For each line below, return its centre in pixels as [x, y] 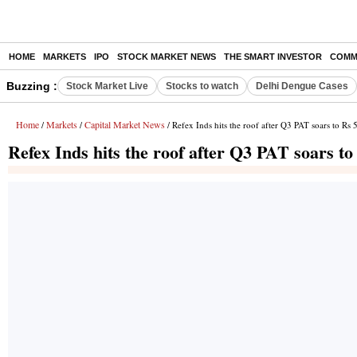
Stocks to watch [202, 86]
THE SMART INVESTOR [273, 57]
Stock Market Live [107, 86]
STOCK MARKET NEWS [167, 57]
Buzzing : [32, 86]
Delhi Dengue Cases [302, 86]
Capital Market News [125, 124]
